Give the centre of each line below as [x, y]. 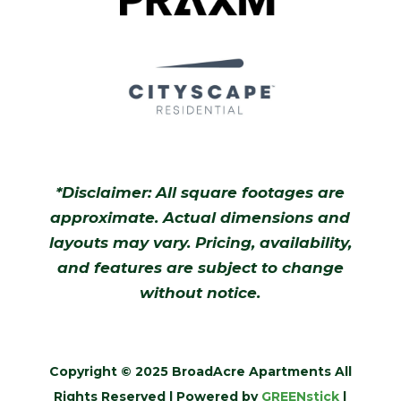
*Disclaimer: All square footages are [200, 193]
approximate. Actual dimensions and [200, 218]
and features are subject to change [200, 268]
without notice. [200, 293]
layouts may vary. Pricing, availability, [200, 243]
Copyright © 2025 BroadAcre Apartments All [200, 372]
